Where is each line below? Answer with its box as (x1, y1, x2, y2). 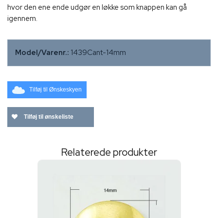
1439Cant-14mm (71, 48, 126, 58)
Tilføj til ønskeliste (22, 113, 73, 120)
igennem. (7, 14, 37, 24)
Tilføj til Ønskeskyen (29, 86, 82, 93)
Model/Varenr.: (15, 48, 69, 58)
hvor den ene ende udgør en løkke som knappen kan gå (7, 2, 187, 13)
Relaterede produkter (61, 145, 157, 159)
